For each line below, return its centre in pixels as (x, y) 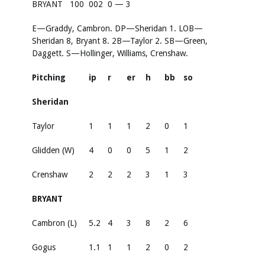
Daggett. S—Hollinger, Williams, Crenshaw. (110, 53)
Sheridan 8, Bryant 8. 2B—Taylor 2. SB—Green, (120, 41)
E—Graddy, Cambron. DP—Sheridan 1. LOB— (117, 28)
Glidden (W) (53, 150)
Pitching (49, 77)
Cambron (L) (54, 223)
